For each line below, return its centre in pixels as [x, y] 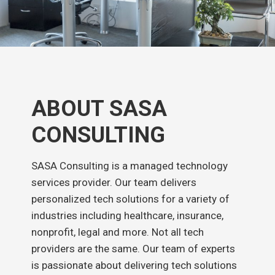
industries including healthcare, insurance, [127, 216]
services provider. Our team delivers [114, 183]
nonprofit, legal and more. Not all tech [117, 232]
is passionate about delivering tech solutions [134, 265]
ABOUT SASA [99, 109]
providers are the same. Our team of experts [133, 249]
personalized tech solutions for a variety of [130, 199]
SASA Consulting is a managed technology [129, 166]
